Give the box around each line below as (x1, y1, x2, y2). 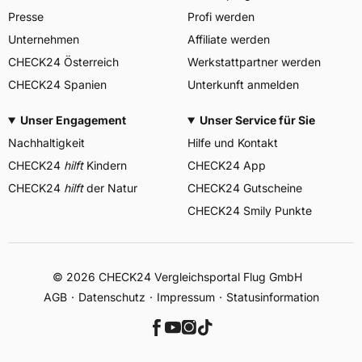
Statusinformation (225, 290, 319, 304)
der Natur (83, 181, 137, 195)
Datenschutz (78, 290, 145, 304)
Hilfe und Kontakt (187, 136, 278, 149)
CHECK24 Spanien (8, 78, 107, 91)
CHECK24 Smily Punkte (187, 204, 312, 217)
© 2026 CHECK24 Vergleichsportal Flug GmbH (52, 270, 302, 284)
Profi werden (187, 10, 255, 23)
